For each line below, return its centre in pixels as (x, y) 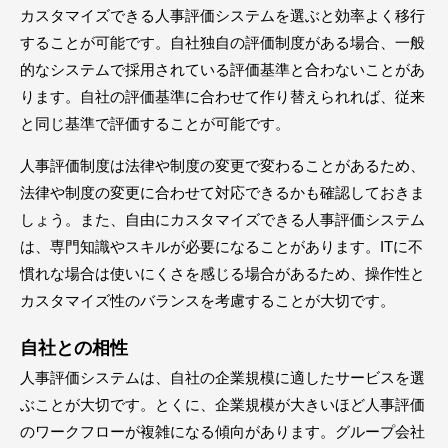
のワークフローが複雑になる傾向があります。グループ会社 (222, 431)
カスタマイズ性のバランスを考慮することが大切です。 (207, 300)
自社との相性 (74, 347)
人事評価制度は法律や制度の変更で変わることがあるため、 (222, 165)
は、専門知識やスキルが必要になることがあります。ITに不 (221, 246)
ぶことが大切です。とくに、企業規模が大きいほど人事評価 (222, 404)
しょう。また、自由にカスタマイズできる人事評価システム (222, 219)
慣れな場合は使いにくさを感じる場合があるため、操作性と (222, 273)
